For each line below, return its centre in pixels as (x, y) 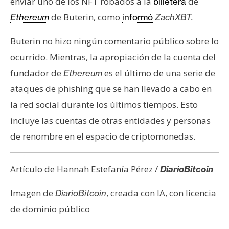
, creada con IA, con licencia (161, 193)
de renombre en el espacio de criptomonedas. (103, 136)
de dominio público (50, 209)
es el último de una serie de (159, 73)
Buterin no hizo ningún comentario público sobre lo (114, 41)
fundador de (37, 73)
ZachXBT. (174, 17)
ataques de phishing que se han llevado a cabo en (111, 88)
